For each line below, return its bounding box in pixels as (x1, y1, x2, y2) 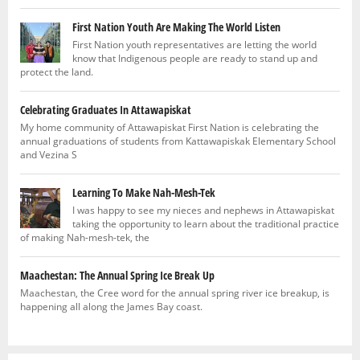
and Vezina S (20, 148, 77, 162)
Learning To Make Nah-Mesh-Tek (72, 185, 215, 201)
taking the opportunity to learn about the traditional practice (72, 217, 339, 231)
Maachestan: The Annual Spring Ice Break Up (20, 268, 215, 284)
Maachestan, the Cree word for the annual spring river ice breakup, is (20, 286, 329, 300)
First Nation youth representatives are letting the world (72, 38, 317, 51)
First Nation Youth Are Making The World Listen (72, 19, 280, 35)
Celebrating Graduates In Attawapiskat (20, 102, 191, 118)
